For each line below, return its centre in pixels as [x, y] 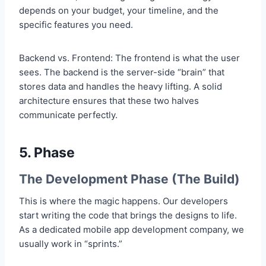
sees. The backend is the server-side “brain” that [122, 72]
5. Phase [47, 153]
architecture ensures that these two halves [109, 100]
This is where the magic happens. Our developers [123, 201]
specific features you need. [76, 24]
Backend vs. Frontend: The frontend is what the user [129, 58]
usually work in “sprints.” [71, 244]
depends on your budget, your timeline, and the [119, 10]
